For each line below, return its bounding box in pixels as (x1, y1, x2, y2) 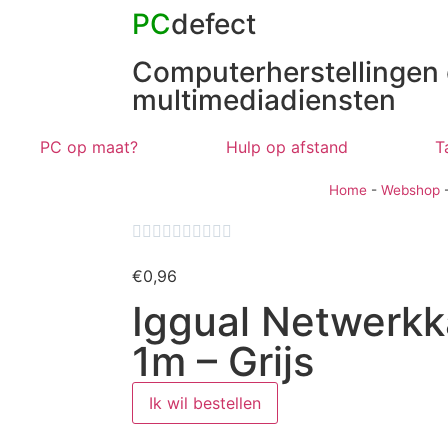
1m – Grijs (132, 337, 314, 387)
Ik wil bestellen (149, 393, 261, 414)
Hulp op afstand (225, 137, 348, 157)
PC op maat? (40, 137, 139, 157)
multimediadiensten (132, 83, 396, 117)
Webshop (381, 182, 440, 198)
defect (171, 7, 256, 41)
